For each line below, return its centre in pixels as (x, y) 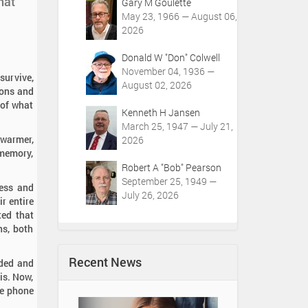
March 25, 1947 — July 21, (177, 126)
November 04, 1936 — (168, 71)
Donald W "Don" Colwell (170, 57)
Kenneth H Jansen (161, 112)
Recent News (105, 262)
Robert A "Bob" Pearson (171, 167)
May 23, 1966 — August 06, (179, 16)
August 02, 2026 (156, 85)
